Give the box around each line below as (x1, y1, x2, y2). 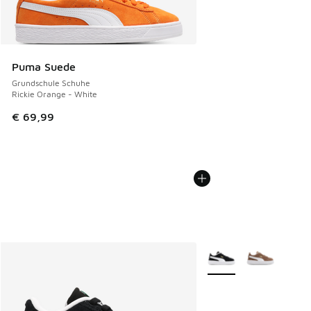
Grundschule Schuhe (12, 78, 90, 89)
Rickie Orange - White (12, 89, 97, 100)
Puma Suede (12, 60, 76, 74)
